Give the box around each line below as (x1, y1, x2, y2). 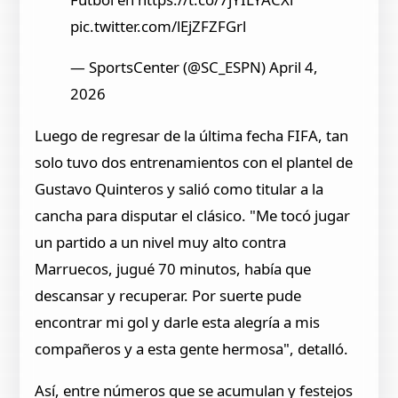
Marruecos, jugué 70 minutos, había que (35, 259, 312, 280)
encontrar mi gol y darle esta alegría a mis (35, 312, 321, 333)
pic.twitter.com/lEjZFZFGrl (70, 15, 247, 36)
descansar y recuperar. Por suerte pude (35, 285, 302, 306)
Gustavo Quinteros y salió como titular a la (35, 179, 324, 200)
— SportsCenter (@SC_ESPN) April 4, (70, 57, 319, 78)
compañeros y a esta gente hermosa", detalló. (35, 338, 349, 360)
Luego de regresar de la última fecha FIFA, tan (35, 125, 349, 147)
